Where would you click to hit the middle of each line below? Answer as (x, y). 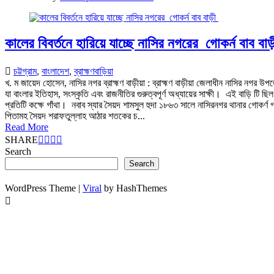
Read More (27, 127)
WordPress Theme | (44, 188)
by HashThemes (134, 188)
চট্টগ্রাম (25, 71)
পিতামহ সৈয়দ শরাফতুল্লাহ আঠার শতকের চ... (75, 116)
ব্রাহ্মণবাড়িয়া (94, 71)
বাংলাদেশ (55, 71)
